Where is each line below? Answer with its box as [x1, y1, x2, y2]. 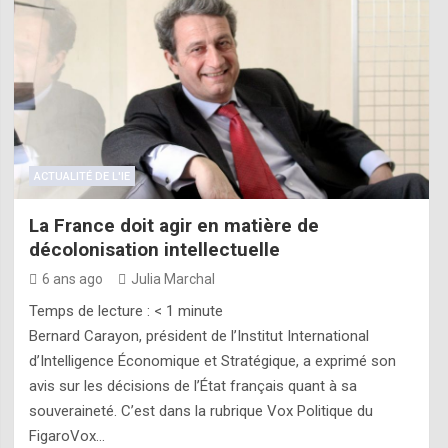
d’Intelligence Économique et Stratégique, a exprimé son [28, 351, 396, 370]
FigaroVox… [28, 426, 105, 445]
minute [177, 301, 223, 320]
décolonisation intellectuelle [28, 237, 280, 261]
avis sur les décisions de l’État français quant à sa [28, 376, 357, 395]
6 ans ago [41, 270, 103, 287]
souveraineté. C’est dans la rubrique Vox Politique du [28, 401, 373, 420]
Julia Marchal [130, 270, 215, 287]
